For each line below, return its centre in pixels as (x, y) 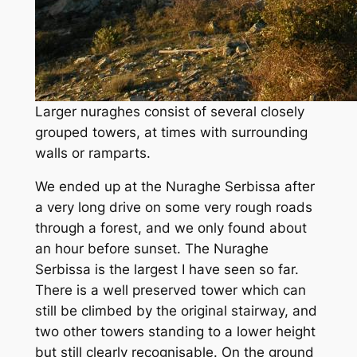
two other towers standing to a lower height (175, 332)
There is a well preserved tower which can (170, 290)
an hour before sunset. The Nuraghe (151, 249)
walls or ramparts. (92, 153)
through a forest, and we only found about (171, 228)
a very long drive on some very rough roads (173, 208)
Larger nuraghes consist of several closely (169, 111)
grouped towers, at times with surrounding (171, 132)
